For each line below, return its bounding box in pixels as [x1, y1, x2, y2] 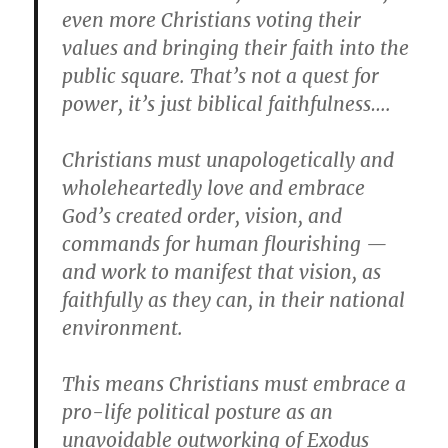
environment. [62, 316, 184, 341]
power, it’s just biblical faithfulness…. [62, 92, 392, 117]
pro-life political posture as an [62, 400, 334, 425]
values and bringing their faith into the [62, 36, 410, 61]
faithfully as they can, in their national [62, 288, 406, 313]
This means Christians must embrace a [62, 372, 407, 397]
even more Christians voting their [62, 8, 362, 33]
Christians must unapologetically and [62, 148, 395, 173]
